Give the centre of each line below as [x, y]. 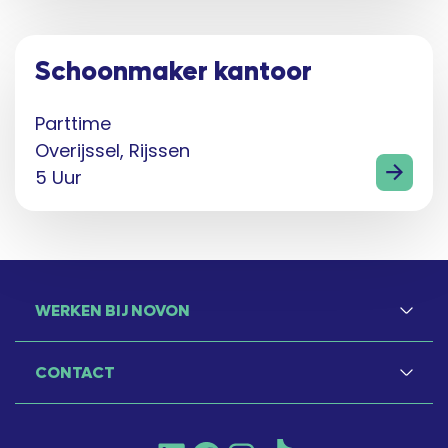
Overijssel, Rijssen [112, 150]
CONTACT [75, 372]
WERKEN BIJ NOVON [112, 310]
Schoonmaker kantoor [173, 72]
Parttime [73, 123]
